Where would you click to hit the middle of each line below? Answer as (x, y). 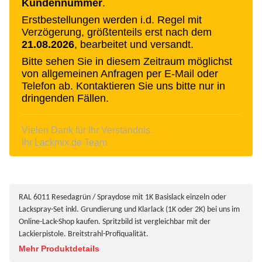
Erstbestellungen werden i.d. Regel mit (112, 20)
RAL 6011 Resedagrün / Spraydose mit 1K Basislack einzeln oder (123, 197)
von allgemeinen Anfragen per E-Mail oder (120, 73)
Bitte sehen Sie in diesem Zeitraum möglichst (127, 61)
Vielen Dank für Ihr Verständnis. (87, 130)
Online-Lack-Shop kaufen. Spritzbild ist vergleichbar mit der (115, 222)
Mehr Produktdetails (59, 248)
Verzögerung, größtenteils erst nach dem (117, 32)
